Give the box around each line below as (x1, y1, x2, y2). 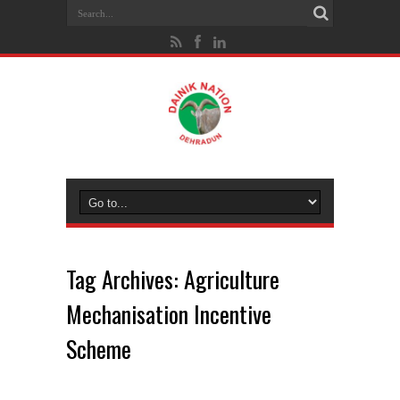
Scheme (66, 331, 131, 366)
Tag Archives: (66, 262, 184, 296)
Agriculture (184, 262, 279, 296)
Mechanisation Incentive (66, 296, 271, 331)
